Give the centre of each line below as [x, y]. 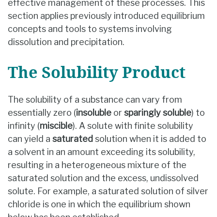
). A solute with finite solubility [133, 125]
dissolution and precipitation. [66, 42]
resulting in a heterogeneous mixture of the [97, 165]
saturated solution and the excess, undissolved [103, 178]
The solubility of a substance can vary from [95, 99]
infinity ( [24, 125]
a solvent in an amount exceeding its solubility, [101, 152]
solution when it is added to [150, 139]
